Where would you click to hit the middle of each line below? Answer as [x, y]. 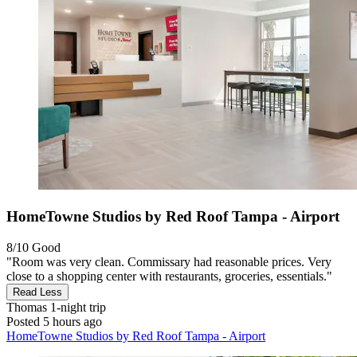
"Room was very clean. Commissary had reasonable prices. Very [169, 261]
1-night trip [76, 307]
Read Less [37, 292]
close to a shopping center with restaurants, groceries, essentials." [169, 276]
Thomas [27, 307]
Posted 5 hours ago [54, 321]
